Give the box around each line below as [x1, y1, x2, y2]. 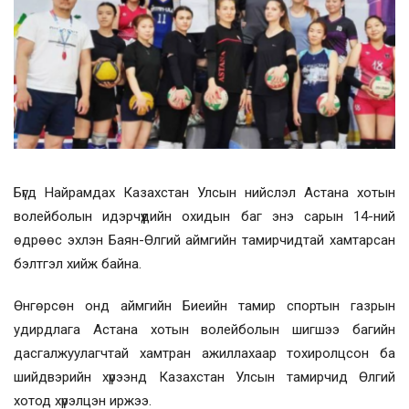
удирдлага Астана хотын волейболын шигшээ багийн [14, 320, 395, 338]
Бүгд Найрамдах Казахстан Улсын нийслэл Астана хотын [14, 184, 395, 201]
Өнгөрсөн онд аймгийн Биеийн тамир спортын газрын [14, 297, 395, 314]
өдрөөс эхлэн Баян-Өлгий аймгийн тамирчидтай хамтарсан [14, 231, 395, 248]
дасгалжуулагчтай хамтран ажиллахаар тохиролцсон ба [14, 344, 395, 362]
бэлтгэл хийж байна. [14, 255, 142, 272]
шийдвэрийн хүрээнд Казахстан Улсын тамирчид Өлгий [14, 368, 395, 385]
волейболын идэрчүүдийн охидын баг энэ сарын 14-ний [14, 207, 395, 225]
